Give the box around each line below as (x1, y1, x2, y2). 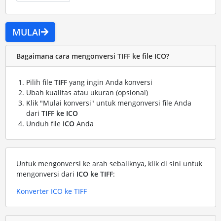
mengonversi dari (16, 169, 76, 179)
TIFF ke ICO (41, 109, 78, 118)
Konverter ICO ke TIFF (16, 186, 87, 196)
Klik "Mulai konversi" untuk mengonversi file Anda (26, 98, 191, 108)
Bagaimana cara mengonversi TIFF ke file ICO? (16, 51, 169, 61)
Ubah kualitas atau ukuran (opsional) (26, 88, 148, 98)
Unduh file (26, 119, 63, 129)
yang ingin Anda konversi (67, 77, 152, 87)
